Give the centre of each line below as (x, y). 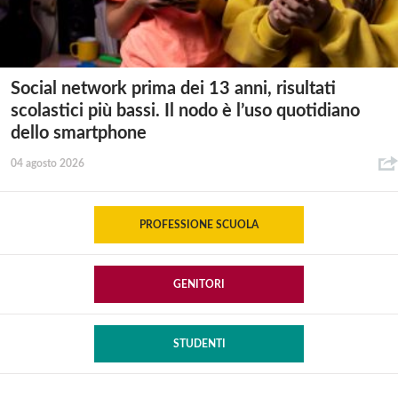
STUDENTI (199, 343)
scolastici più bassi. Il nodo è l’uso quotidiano (185, 111)
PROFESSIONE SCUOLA (199, 224)
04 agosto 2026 (48, 163)
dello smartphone (79, 133)
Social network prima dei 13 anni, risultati (173, 88)
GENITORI (199, 284)
